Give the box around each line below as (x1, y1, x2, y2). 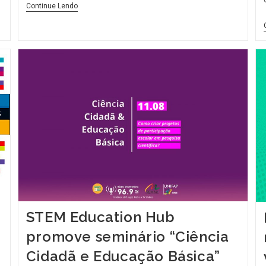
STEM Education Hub (26, 208, 175, 226)
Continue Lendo (26, 2, 78, 11)
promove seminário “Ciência (26, 228, 229, 246)
